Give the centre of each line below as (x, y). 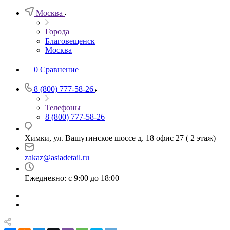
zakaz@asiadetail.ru (57, 157)
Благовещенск (70, 41)
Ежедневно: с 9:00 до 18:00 (72, 178)
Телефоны (63, 108)
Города (57, 32)
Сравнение (59, 70)
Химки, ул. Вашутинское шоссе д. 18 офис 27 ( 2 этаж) (120, 138)
